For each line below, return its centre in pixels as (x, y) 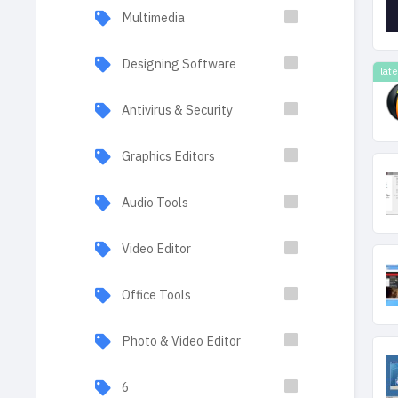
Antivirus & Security (177, 110)
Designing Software (179, 64)
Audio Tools (155, 203)
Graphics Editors (168, 156)
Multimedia (153, 18)
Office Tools (156, 295)
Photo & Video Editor (181, 341)
